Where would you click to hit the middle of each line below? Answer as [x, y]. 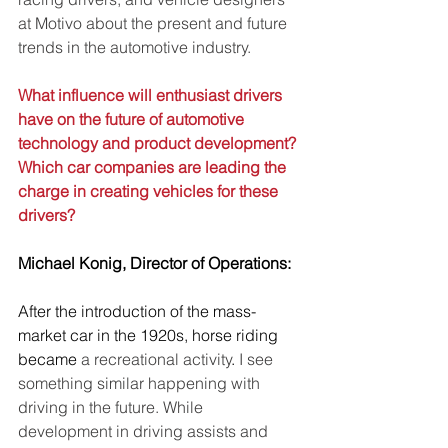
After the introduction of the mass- [137, 311]
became [47, 359]
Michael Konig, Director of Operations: [154, 263]
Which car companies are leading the [154, 167]
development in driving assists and [145, 431]
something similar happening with [141, 383]
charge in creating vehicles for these [150, 191]
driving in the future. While [112, 407]
